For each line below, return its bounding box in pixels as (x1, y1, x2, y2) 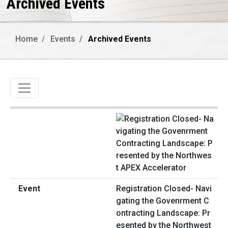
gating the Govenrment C (116, 196, 209, 206)
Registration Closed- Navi (116, 184, 212, 194)
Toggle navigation (16, 79, 100, 92)
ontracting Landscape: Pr (116, 208, 210, 218)
